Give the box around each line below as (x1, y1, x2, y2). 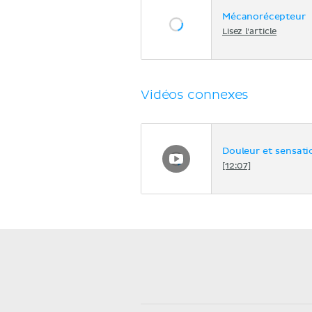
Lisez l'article (222, 28, 277, 37)
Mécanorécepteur (222, 13, 306, 22)
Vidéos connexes (141, 86, 249, 103)
